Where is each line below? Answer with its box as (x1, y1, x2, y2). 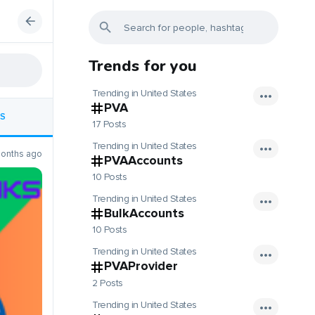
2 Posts (92, 276, 123, 289)
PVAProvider (104, 258, 178, 274)
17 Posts (92, 118, 126, 131)
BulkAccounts (104, 205, 184, 221)
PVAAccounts (104, 153, 183, 169)
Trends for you (89, 56, 197, 77)
